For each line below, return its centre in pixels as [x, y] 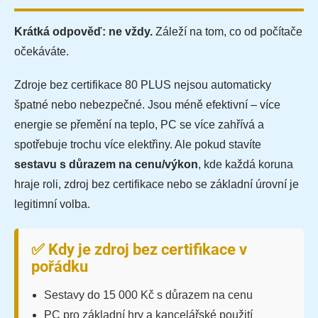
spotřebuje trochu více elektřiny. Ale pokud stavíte [138, 145]
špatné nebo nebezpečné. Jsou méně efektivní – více [147, 105]
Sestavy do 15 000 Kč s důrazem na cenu [148, 295]
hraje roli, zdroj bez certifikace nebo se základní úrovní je [157, 185]
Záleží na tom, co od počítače [227, 32]
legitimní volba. [52, 204]
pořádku [60, 267]
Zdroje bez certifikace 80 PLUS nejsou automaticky [143, 85]
